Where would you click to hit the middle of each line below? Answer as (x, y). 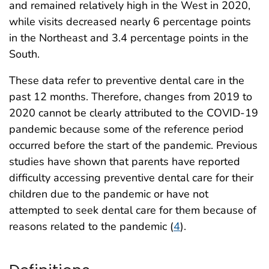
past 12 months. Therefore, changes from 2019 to (131, 97)
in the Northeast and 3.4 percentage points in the (129, 38)
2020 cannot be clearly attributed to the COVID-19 (134, 113)
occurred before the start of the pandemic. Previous (133, 146)
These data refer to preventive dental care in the (127, 81)
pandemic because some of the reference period (126, 129)
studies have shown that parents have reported (125, 162)
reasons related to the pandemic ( (91, 227)
